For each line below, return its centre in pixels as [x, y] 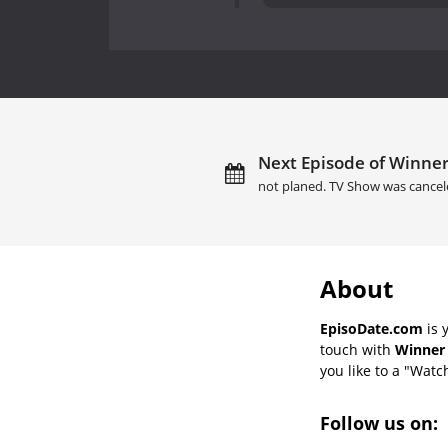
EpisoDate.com [371, 328]
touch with [357, 349]
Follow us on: [381, 422]
